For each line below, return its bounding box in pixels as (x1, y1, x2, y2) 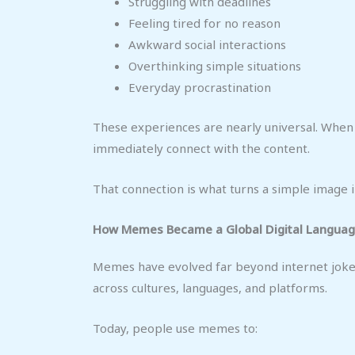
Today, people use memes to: (93, 319, 258, 336)
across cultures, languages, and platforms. (93, 279, 327, 296)
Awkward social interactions (128, 36, 286, 53)
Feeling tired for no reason (128, 15, 281, 32)
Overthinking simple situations (128, 58, 301, 74)
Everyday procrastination (128, 79, 271, 96)
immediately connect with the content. (93, 139, 310, 156)
